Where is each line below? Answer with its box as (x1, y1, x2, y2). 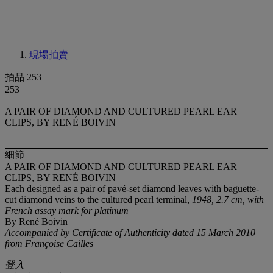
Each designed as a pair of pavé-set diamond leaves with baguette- (5, 183, 259, 194)
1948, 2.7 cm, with (192, 194, 264, 205)
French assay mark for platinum (5, 205, 129, 216)
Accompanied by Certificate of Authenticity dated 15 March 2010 (5, 227, 255, 238)
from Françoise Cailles (5, 238, 93, 249)
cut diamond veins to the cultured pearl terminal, (5, 194, 192, 205)
